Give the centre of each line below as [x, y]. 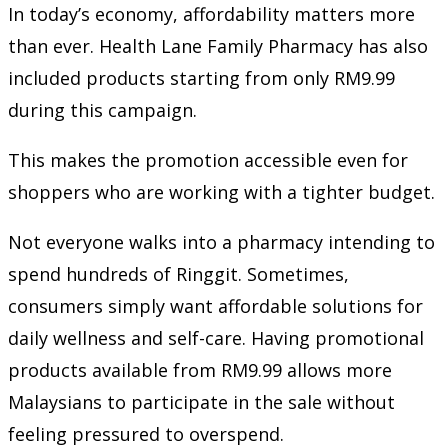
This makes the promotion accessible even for [208, 160]
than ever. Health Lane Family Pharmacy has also [218, 46]
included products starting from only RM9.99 [201, 78]
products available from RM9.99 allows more [200, 370]
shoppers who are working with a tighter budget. [221, 192]
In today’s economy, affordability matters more [211, 14]
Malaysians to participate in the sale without [201, 402]
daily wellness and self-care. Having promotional [216, 338]
